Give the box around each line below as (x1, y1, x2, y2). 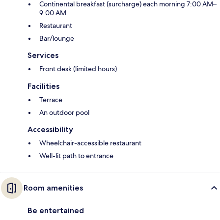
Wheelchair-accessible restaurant (39, 138, 141, 148)
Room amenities (24, 183, 83, 193)
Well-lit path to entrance (39, 151, 113, 161)
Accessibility (27, 125, 73, 135)
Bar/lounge (39, 34, 74, 43)
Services (27, 51, 58, 60)
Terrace (39, 95, 62, 105)
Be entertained (27, 206, 84, 216)
